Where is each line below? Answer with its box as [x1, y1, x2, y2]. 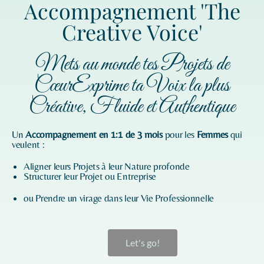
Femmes [196, 128, 229, 140]
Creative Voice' [61, 17, 203, 46]
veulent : [12, 138, 45, 150]
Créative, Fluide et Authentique [29, 93, 235, 120]
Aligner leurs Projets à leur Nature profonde [24, 160, 190, 172]
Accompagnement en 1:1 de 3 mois [25, 128, 165, 140]
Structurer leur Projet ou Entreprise [24, 170, 157, 182]
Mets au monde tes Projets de [35, 51, 229, 78]
